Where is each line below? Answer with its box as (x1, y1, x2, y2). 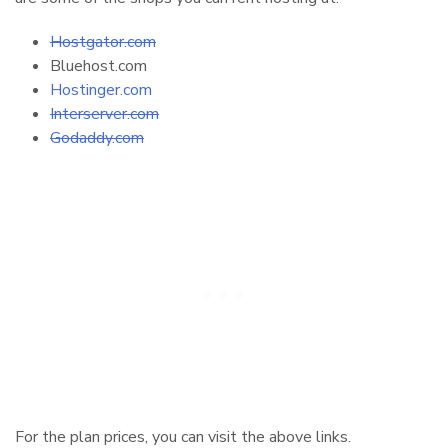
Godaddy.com (50, 126, 144, 149)
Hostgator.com (50, 30, 156, 53)
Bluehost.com (50, 54, 147, 77)
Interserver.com (50, 102, 159, 125)
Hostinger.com (50, 78, 152, 101)
